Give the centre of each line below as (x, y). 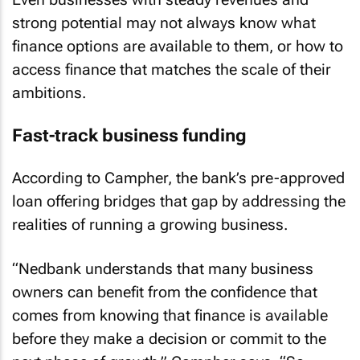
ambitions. (49, 93)
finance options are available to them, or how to (178, 46)
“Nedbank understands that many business (163, 268)
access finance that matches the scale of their (172, 70)
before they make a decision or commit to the (169, 338)
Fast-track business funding (129, 135)
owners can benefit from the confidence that (165, 292)
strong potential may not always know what (164, 23)
